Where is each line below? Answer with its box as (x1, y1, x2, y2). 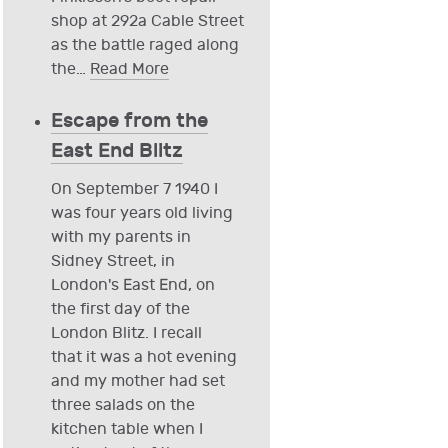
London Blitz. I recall (50, 324, 202, 344)
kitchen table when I (50, 420, 203, 440)
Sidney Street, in (50, 252, 175, 272)
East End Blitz (50, 139, 183, 164)
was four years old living (50, 204, 233, 224)
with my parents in (50, 228, 191, 248)
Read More (89, 60, 169, 80)
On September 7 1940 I (50, 180, 218, 200)
